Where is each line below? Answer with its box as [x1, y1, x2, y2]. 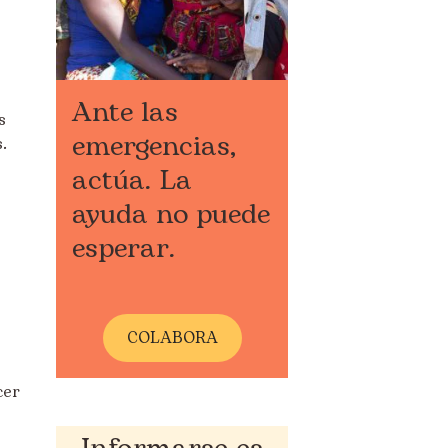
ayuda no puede [72, 193, 270, 236]
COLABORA [126, 325, 218, 350]
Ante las [72, 91, 178, 134]
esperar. [72, 227, 176, 270]
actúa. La [72, 159, 192, 202]
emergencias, [72, 125, 236, 168]
